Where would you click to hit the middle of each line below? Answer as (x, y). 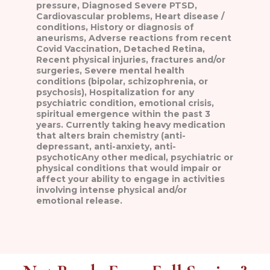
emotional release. (80, 200)
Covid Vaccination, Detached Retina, (121, 49)
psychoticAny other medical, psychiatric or (135, 157)
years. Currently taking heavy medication (131, 124)
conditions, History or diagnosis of (115, 27)
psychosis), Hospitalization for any (115, 92)
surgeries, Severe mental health (110, 70)
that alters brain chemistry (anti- (111, 135)
